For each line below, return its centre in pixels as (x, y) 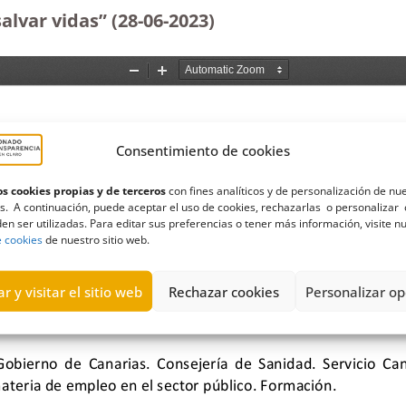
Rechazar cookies (223, 291)
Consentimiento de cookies (203, 150)
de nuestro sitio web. (96, 239)
